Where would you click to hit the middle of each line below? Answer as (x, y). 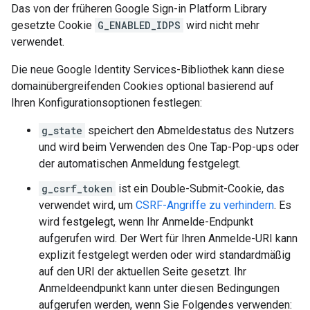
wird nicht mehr (221, 25)
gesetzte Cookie (53, 25)
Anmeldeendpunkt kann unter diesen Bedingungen (159, 288)
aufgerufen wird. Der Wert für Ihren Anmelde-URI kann (168, 238)
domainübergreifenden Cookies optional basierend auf (143, 86)
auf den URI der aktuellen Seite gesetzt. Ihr (143, 272)
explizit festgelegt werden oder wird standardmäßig (165, 255)
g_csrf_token (77, 189)
